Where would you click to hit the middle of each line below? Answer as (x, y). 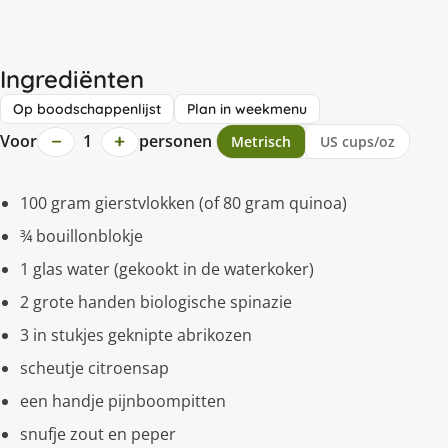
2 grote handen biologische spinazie (156, 302)
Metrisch (260, 142)
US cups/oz (357, 142)
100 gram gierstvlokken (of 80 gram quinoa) (183, 203)
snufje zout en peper (98, 434)
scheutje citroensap (94, 368)
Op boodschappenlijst (87, 109)
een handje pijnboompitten (123, 401)
